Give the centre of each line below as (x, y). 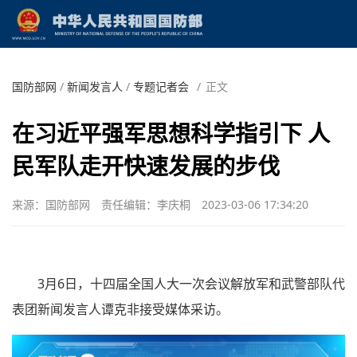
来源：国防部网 (51, 204)
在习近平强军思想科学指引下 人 (171, 133)
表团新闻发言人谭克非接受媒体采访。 (120, 309)
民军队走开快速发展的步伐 (146, 165)
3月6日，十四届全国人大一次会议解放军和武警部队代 (191, 283)
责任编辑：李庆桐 (146, 204)
